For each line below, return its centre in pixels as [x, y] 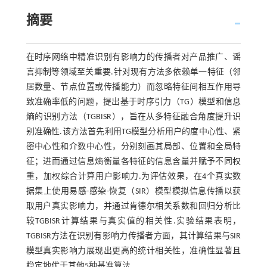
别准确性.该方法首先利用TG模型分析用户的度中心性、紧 [133, 132]
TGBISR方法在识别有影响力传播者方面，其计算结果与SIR [133, 236]
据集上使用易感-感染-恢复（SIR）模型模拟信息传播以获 [133, 191]
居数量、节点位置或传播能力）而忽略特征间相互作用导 [133, 87]
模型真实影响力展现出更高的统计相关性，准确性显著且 [133, 251]
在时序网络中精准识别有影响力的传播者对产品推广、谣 [133, 57]
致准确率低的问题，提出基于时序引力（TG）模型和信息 [133, 102]
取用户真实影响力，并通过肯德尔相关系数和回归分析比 [133, 206]
